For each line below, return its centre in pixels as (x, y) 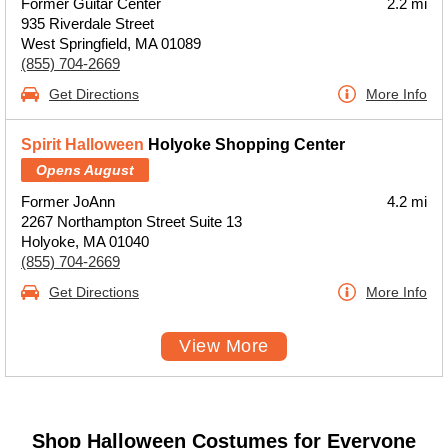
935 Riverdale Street (87, 23)
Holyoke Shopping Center (244, 144)
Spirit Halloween (82, 144)
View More (224, 346)
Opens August (85, 170)
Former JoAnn (68, 201)
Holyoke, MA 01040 (85, 241)
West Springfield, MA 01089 (111, 43)
